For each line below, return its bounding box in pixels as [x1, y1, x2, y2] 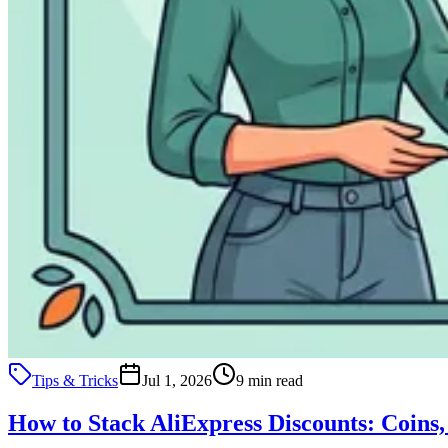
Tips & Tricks [32, 371, 118, 389]
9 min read [236, 371, 303, 389]
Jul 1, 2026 [142, 371, 212, 389]
